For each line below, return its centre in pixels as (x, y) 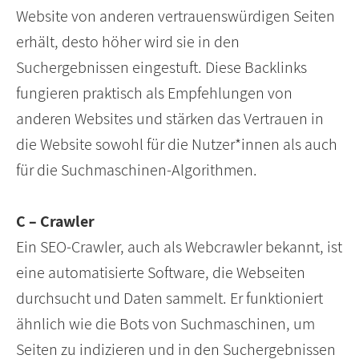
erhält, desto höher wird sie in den (128, 42)
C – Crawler (55, 222)
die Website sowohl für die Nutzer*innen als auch (177, 145)
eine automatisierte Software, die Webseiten (161, 273)
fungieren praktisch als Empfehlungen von (154, 93)
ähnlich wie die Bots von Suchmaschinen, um (165, 324)
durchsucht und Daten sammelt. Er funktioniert (169, 298)
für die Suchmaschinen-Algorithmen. (137, 170)
